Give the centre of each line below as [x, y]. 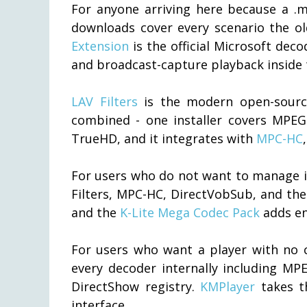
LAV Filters [105, 101]
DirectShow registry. [136, 286]
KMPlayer [228, 286]
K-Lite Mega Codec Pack [190, 212]
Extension [100, 46]
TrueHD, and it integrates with [164, 138]
